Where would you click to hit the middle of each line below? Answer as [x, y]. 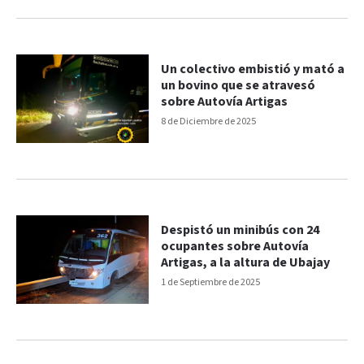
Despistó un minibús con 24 [240, 231]
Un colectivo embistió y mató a [253, 70]
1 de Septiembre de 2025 [211, 283]
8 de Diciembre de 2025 [209, 122]
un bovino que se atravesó [238, 86]
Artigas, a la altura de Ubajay [246, 263]
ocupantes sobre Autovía [235, 247]
